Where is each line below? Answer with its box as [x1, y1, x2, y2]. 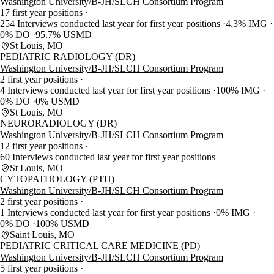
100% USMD [35, 218, 89, 229]
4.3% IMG [226, 18, 270, 29]
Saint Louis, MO [10, 229, 75, 240]
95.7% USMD [35, 29, 92, 40]
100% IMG [216, 85, 262, 96]
